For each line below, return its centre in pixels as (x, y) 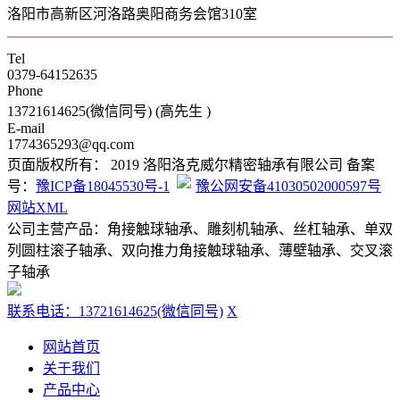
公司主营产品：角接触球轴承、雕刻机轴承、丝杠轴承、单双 (200, 229)
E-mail (26, 128)
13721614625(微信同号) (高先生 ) (109, 111)
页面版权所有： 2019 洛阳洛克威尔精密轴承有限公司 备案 (191, 164)
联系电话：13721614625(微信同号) (115, 311)
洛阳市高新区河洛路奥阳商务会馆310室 (132, 13)
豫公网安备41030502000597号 (288, 186)
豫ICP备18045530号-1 (103, 186)
